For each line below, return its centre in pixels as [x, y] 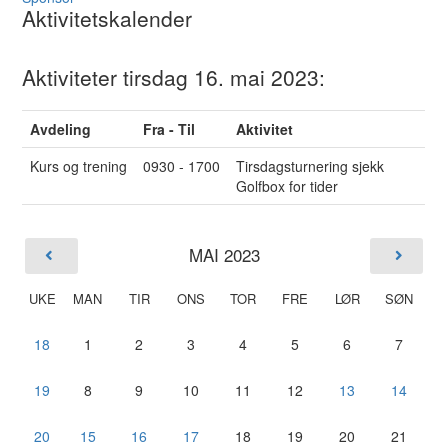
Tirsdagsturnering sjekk [310, 165]
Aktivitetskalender [107, 17]
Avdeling [61, 128]
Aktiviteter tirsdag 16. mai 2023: [174, 76]
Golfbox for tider [287, 185]
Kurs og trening [79, 165]
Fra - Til [169, 128]
